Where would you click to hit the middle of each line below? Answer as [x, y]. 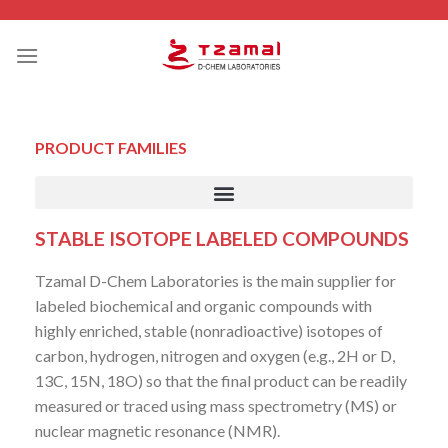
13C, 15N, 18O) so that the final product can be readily [221, 380]
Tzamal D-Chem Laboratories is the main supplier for [215, 280]
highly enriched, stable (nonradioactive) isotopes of [209, 330]
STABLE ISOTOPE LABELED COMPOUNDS [222, 238]
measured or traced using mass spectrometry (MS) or [216, 405]
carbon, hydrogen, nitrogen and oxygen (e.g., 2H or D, [215, 355]
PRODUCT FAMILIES [111, 147]
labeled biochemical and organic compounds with [203, 305]
